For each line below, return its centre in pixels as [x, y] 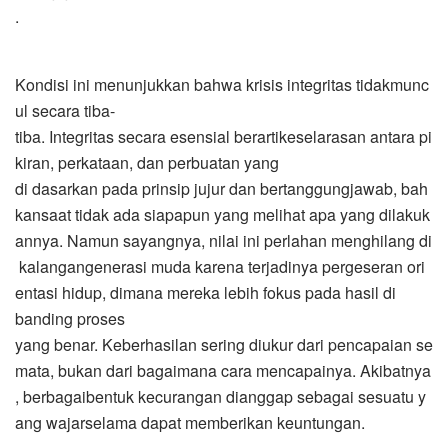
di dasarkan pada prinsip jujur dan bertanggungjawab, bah [221, 188]
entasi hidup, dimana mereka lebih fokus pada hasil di [205, 292]
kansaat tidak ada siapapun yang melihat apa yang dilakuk [222, 214]
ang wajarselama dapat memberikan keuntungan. [190, 422]
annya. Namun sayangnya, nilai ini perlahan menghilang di [223, 240]
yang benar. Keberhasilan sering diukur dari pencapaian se [224, 344]
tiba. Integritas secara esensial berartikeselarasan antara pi [223, 136]
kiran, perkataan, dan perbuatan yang [147, 162]
